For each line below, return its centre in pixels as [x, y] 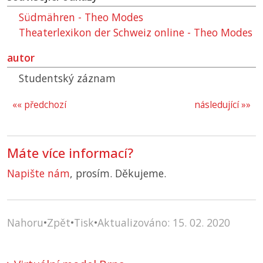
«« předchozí [39, 105]
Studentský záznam [67, 78]
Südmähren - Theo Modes [81, 17]
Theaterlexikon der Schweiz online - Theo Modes [136, 33]
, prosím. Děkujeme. [118, 173]
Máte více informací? [70, 153]
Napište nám [38, 173]
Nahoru [25, 223]
